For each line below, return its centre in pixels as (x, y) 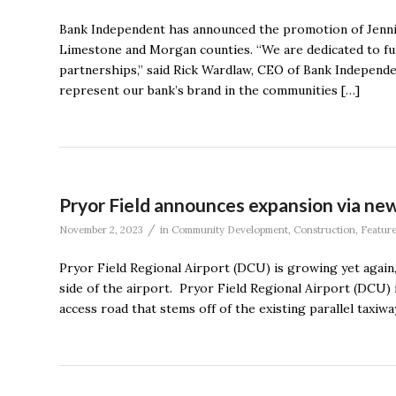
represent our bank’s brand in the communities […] (209, 90)
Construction (324, 229)
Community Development (230, 229)
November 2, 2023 (101, 229)
